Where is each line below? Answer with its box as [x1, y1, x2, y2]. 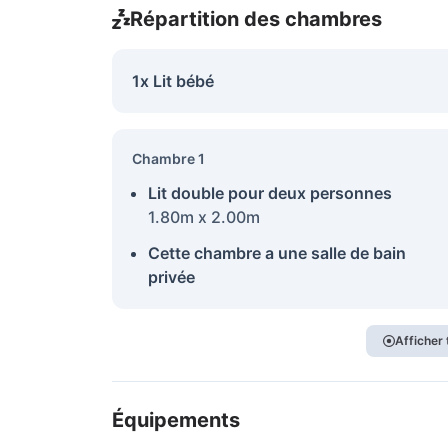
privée [148, 267, 195, 287]
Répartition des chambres [129, 7, 382, 31]
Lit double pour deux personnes [148, 183, 392, 203]
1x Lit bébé [132, 71, 214, 91]
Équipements [112, 408, 240, 432]
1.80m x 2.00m [148, 207, 260, 227]
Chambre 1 [132, 150, 205, 167]
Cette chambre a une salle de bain [148, 243, 406, 263]
